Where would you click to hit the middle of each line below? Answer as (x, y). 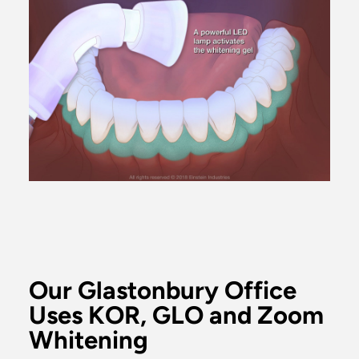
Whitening (89, 340)
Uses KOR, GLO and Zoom (176, 315)
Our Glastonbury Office (163, 290)
